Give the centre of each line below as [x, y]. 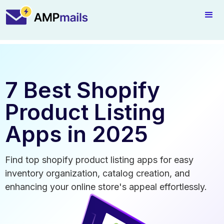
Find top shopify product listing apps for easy [99, 160]
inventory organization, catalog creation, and [97, 173]
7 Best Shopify [82, 90]
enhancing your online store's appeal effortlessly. [106, 187]
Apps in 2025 [76, 134]
